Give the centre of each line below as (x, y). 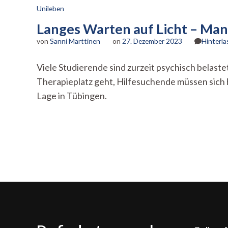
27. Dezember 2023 (152, 41)
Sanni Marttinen (75, 41)
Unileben (50, 8)
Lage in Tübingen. (72, 96)
